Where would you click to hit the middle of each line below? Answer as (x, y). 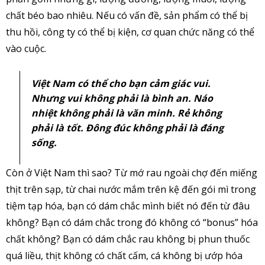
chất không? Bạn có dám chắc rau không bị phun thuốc (128, 239)
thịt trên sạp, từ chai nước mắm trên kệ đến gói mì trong (131, 190)
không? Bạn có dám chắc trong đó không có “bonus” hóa (132, 223)
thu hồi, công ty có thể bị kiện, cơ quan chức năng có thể (130, 32)
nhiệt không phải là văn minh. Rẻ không (126, 113)
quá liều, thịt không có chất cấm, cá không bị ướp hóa (124, 256)
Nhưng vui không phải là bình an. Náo (122, 98)
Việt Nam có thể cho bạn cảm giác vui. (121, 84)
